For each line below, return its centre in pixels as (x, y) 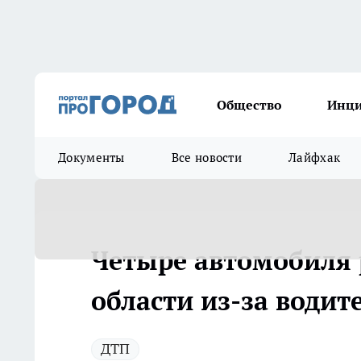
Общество (249, 105)
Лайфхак (315, 158)
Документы (91, 158)
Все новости (207, 158)
